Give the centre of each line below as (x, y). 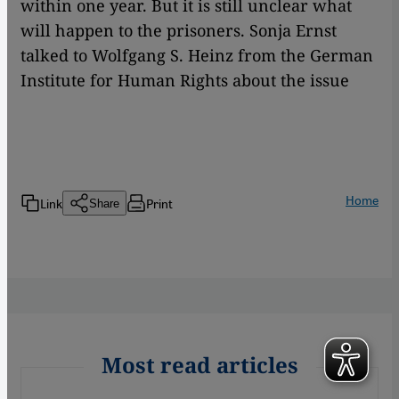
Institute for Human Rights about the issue (185, 81)
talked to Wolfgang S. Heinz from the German (197, 56)
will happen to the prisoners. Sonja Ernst (179, 31)
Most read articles (199, 365)
